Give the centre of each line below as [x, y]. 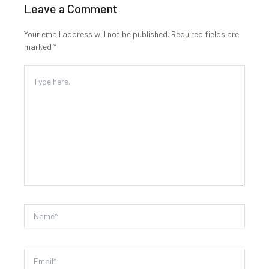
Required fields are [205, 34]
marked [39, 46]
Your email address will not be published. [97, 34]
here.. [36, 101]
